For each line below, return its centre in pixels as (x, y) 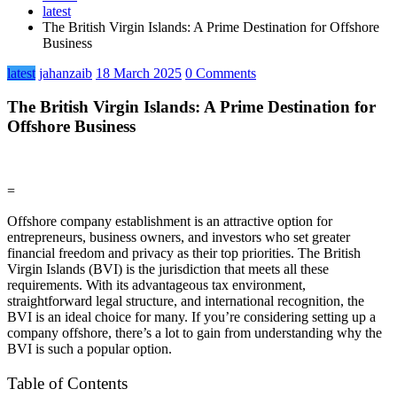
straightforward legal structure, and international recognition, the (186, 301)
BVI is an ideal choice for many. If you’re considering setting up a (191, 317)
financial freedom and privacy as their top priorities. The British (184, 253)
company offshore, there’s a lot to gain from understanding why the (195, 333)
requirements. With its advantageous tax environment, (156, 285)
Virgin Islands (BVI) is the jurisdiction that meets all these (168, 269)
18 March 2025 (139, 73)
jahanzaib (66, 73)
